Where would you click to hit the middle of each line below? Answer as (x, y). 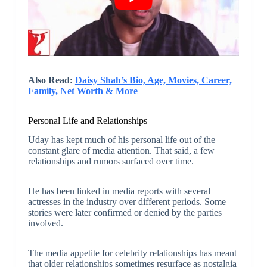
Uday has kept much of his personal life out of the (121, 140)
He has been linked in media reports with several (119, 191)
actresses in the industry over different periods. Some (127, 202)
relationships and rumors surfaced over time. (111, 162)
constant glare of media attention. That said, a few (121, 151)
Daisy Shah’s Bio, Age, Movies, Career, (153, 80)
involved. (45, 223)
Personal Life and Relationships (87, 120)
